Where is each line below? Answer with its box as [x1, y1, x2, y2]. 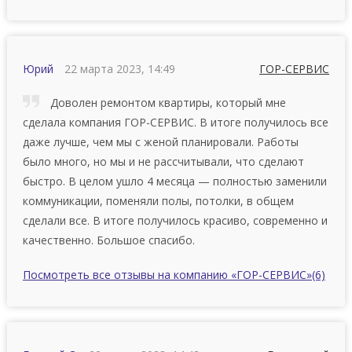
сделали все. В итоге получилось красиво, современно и [22, 212, 328, 228]
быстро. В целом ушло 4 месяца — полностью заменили [22, 173, 327, 189]
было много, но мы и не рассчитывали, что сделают [22, 153, 304, 169]
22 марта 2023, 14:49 [64, 60, 175, 76]
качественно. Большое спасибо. [22, 232, 195, 247]
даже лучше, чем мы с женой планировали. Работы [22, 134, 299, 149]
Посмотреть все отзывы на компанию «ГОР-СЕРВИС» [22, 266, 312, 282]
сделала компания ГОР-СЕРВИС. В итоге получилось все [22, 114, 328, 130]
